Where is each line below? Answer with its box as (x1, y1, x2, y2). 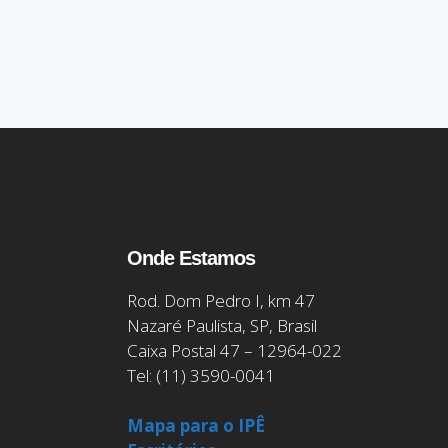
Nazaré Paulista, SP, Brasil (127, 313, 317, 337)
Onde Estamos (127, 246, 255, 269)
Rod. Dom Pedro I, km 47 (127, 288, 315, 312)
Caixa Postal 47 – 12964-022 (127, 338, 342, 362)
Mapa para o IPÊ (127, 414, 265, 437)
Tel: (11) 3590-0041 (127, 363, 275, 387)
